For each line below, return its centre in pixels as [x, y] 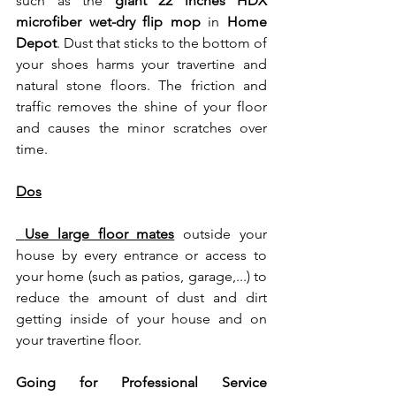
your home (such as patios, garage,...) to [141, 276]
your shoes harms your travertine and [141, 64]
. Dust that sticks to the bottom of [162, 42]
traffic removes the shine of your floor [141, 106]
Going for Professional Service [141, 382]
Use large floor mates [99, 233]
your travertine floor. [80, 339]
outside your [221, 233]
